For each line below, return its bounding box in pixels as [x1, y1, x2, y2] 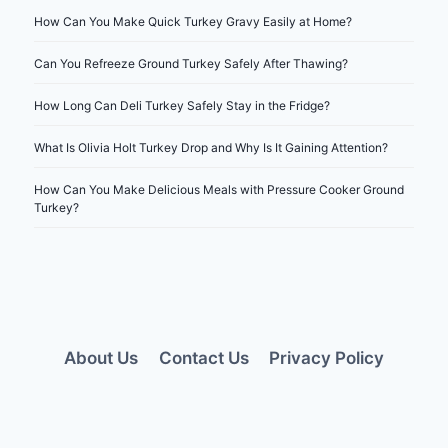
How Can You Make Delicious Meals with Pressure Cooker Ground [34, 182, 404, 198]
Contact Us [158, 347, 249, 368]
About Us [64, 347, 139, 368]
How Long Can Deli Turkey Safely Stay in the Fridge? [34, 98, 330, 114]
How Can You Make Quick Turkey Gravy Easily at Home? [34, 14, 352, 30]
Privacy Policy [268, 347, 384, 368]
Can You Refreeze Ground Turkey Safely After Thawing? [34, 56, 348, 72]
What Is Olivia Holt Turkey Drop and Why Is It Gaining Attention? [34, 140, 388, 156]
